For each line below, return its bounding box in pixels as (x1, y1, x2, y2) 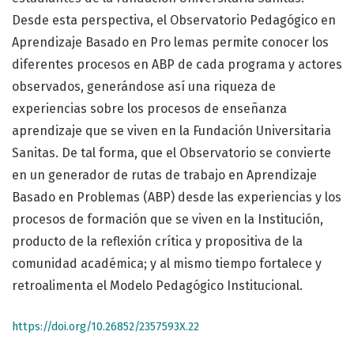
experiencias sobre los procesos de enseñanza (12, 101, 287, 117)
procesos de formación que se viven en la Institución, (12, 212, 323, 228)
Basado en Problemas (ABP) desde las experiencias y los (12, 190, 341, 205)
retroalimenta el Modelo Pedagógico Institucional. (12, 278, 303, 294)
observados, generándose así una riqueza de (12, 79, 276, 95)
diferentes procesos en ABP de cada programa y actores (12, 57, 342, 73)
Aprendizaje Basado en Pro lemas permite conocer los (12, 35, 329, 51)
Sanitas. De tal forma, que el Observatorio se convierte (12, 145, 331, 161)
